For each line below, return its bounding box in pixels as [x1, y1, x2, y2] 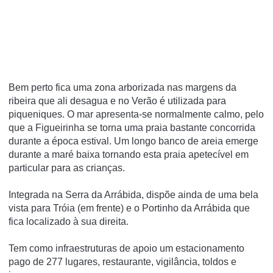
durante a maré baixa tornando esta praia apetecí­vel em [9, 149, 249, 160]
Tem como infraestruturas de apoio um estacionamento [9, 243, 244, 253]
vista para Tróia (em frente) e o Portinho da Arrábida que [9, 202, 250, 213]
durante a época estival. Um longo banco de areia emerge [9, 135, 258, 146]
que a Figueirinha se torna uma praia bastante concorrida [9, 122, 255, 133]
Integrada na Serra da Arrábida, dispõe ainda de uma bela [9, 189, 258, 200]
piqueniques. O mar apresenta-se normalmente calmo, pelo [9, 108, 264, 119]
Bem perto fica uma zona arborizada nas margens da [9, 82, 236, 93]
